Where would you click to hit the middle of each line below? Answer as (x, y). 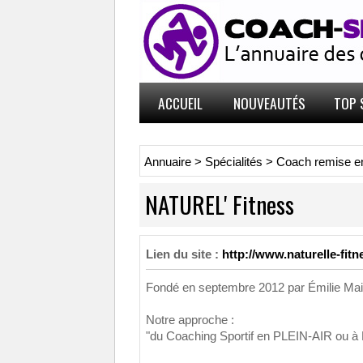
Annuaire (168, 162)
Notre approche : (190, 320)
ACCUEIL (180, 103)
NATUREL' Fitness (220, 204)
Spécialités (234, 162)
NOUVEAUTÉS (269, 103)
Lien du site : (182, 254)
